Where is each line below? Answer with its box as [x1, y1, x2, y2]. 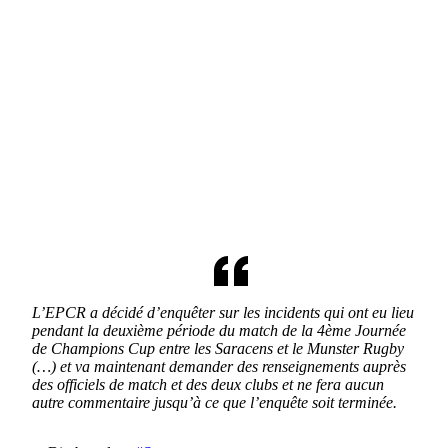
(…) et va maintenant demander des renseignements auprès [32, 357, 406, 375]
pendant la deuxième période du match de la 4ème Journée [32, 321, 406, 339]
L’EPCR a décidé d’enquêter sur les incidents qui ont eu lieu [32, 303, 414, 321]
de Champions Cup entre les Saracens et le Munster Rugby [32, 339, 404, 357]
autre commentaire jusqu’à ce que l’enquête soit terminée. [32, 393, 397, 411]
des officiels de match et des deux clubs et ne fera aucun [32, 375, 384, 393]
